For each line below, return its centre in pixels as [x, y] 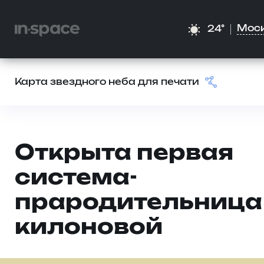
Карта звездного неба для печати [107, 82]
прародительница [138, 203]
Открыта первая [124, 154]
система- [76, 178]
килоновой [89, 228]
